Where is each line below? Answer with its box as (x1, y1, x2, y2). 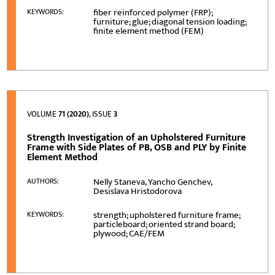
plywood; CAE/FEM (93, 225, 165, 241)
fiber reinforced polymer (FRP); (93, 4, 213, 20)
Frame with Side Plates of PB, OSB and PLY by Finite (27, 139, 247, 156)
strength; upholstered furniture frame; (93, 207, 241, 223)
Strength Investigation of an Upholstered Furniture (27, 129, 246, 146)
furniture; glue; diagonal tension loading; (93, 14, 247, 29)
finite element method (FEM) (93, 23, 204, 39)
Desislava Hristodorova (93, 183, 182, 199)
